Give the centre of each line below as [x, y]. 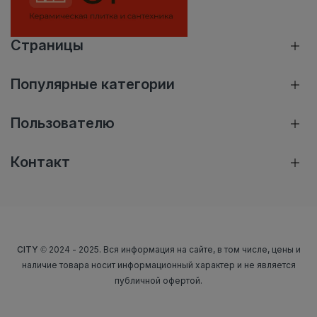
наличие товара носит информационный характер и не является [158, 265]
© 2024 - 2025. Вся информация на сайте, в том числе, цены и [169, 250]
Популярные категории [93, 85]
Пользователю [63, 123]
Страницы [47, 46]
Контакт [40, 162]
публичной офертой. [158, 281]
